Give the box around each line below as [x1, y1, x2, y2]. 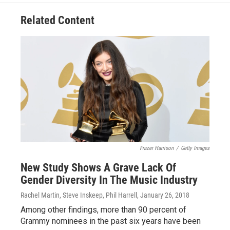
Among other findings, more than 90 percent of [21, 205, 186, 215]
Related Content [21, 14, 94, 27]
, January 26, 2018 [137, 191, 189, 199]
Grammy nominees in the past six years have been [21, 216, 201, 226]
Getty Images [181, 145, 209, 151]
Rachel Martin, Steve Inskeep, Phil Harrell [21, 191, 137, 199]
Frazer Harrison [140, 145, 174, 151]
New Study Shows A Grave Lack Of [21, 161, 176, 174]
